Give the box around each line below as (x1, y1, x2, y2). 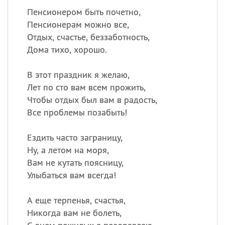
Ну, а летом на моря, (27, 144, 109, 156)
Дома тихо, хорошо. (27, 44, 107, 55)
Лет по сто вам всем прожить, (27, 81, 146, 93)
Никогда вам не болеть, (27, 207, 122, 218)
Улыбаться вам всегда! (27, 169, 116, 181)
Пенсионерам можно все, (27, 19, 129, 30)
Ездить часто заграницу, (27, 132, 123, 143)
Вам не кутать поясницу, (27, 157, 124, 168)
